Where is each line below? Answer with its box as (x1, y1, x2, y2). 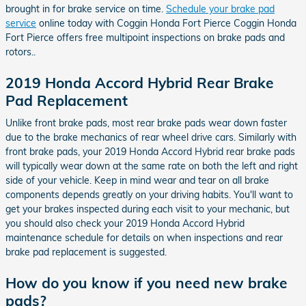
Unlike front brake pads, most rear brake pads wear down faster (5, 117, 287, 129)
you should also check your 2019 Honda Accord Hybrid (5, 217, 245, 229)
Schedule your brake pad (166, 2, 275, 15)
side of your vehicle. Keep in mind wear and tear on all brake (5, 174, 269, 186)
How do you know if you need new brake (5, 274, 288, 292)
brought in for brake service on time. (5, 2, 166, 15)
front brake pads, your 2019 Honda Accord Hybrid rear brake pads (5, 145, 295, 158)
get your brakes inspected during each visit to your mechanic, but (5, 203, 290, 215)
